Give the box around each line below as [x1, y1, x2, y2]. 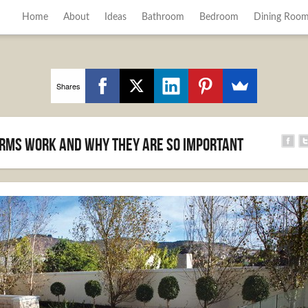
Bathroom [141, 12, 184, 22]
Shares [56, 80, 80, 91]
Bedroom [199, 12, 239, 22]
